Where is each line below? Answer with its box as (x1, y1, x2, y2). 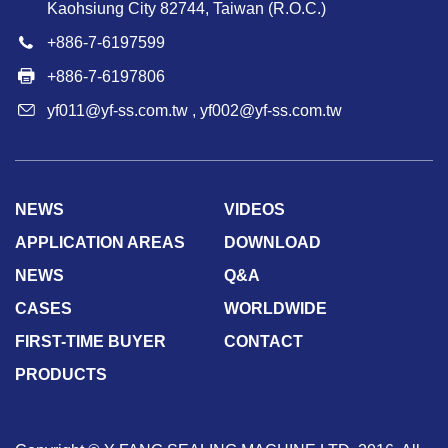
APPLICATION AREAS (15, 234, 185, 252)
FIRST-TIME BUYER (15, 333, 166, 351)
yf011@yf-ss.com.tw (47, 102, 188, 120)
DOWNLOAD (223, 234, 321, 252)
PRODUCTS (15, 366, 107, 384)
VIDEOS (223, 201, 285, 219)
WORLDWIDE (223, 300, 327, 318)
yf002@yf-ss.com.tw (200, 102, 342, 120)
